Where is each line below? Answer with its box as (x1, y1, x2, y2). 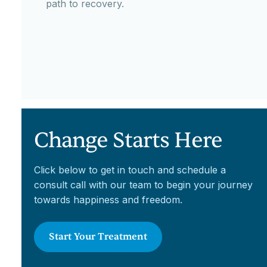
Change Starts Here (33, 126, 222, 155)
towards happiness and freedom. (33, 194, 182, 206)
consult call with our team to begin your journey (33, 179, 253, 191)
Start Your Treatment (48, 231, 147, 243)
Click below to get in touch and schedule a (33, 164, 226, 176)
